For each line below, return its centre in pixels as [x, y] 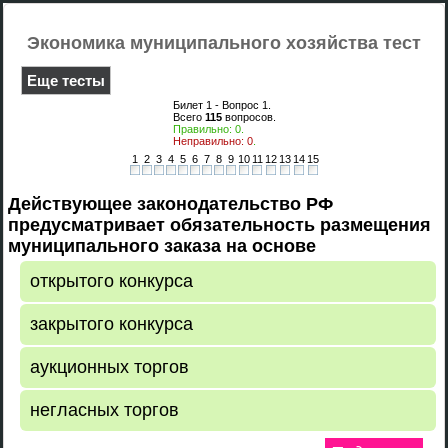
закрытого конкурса [111, 324]
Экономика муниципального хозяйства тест [224, 43]
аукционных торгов [109, 367]
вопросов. [248, 117]
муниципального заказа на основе [162, 246]
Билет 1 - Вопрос [217, 105]
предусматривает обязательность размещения [219, 225]
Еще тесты [66, 80]
